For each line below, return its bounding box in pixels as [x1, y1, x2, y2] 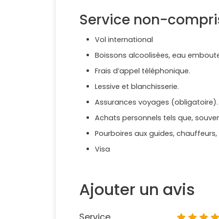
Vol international [95, 35, 153, 45]
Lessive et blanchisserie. [95, 82, 179, 92]
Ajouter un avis [79, 178, 195, 201]
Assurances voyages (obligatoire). [95, 97, 218, 108]
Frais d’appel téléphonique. [95, 66, 190, 76]
